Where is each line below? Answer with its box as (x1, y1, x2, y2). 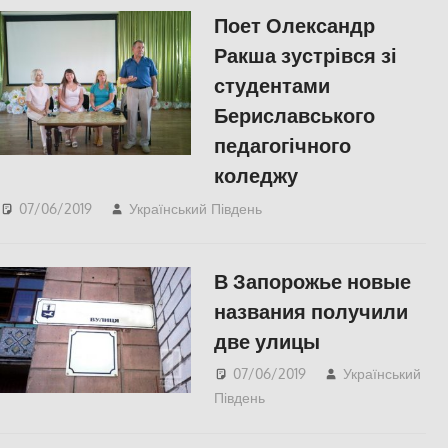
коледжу (213, 162, 298, 189)
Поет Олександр (213, 12, 375, 39)
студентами (213, 72, 330, 99)
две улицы (213, 327, 320, 354)
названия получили (213, 297, 408, 324)
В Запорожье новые (213, 267, 411, 294)
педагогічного (213, 132, 351, 159)
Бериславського (213, 102, 375, 129)
